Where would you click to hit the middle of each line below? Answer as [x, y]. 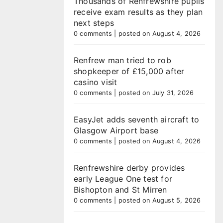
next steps [94, 23]
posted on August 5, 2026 [160, 200]
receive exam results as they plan [138, 12]
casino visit [96, 82]
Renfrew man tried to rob [122, 60]
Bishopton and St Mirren [120, 190]
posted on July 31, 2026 [156, 93]
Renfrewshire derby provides [129, 168]
